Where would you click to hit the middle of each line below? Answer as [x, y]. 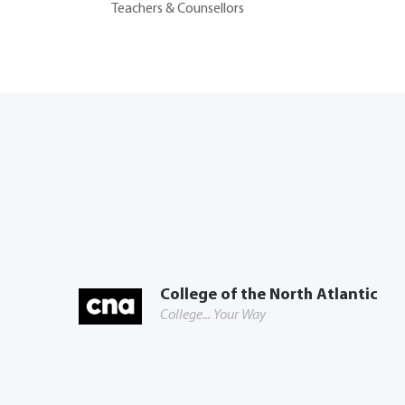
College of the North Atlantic [269, 296]
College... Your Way [213, 316]
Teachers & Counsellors [177, 9]
